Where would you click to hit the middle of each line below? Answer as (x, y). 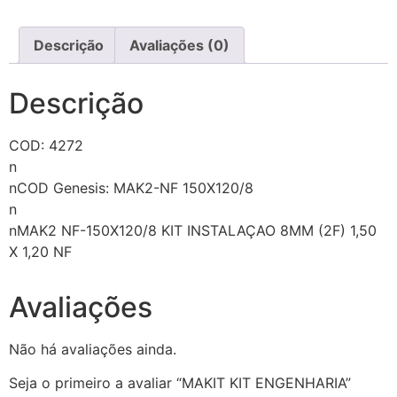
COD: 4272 (46, 145)
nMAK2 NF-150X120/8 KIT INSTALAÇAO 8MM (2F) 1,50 (193, 230)
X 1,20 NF (40, 251)
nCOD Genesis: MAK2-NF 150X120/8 (131, 187)
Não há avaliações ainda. (93, 349)
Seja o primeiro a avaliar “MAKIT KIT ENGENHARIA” (180, 382)
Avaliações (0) (179, 45)
